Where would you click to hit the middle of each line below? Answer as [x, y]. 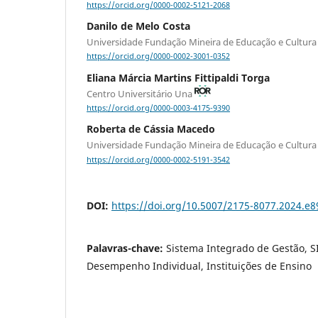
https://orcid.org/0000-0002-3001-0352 [158, 56]
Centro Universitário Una [141, 93]
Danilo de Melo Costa [138, 26]
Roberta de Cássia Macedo [151, 129]
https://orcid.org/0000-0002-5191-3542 [158, 160]
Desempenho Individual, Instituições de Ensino [199, 266]
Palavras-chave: [126, 248]
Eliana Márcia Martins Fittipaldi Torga [178, 77]
